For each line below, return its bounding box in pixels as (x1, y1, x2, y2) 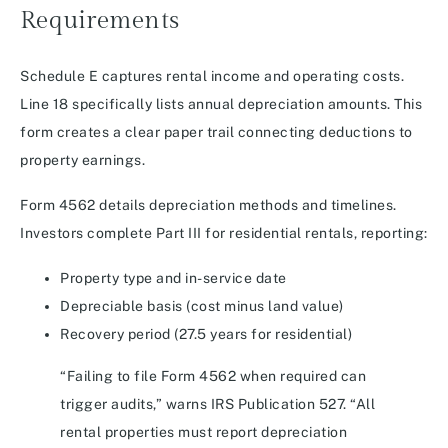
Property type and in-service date (60, 270, 287, 287)
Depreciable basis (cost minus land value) (60, 298, 344, 315)
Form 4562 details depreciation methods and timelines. (20, 197, 397, 214)
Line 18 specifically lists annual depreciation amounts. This (20, 96, 422, 113)
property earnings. (20, 152, 145, 169)
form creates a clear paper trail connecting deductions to (20, 124, 413, 141)
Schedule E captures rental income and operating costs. (20, 68, 404, 85)
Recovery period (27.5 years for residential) (60, 326, 352, 343)
